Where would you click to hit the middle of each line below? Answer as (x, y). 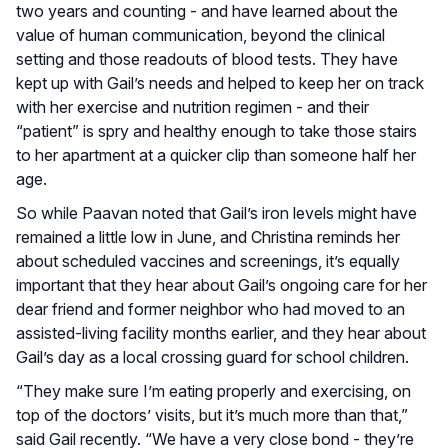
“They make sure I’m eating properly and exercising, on (213, 390)
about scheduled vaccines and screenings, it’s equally (208, 260)
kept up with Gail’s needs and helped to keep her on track (220, 82)
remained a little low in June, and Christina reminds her (208, 236)
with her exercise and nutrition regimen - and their (192, 106)
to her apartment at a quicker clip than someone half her (216, 154)
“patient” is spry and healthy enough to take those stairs (216, 130)
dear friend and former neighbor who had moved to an (210, 308)
